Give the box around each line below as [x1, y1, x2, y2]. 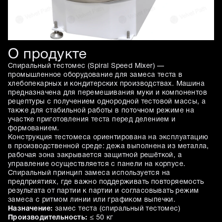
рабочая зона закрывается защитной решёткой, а [8, 152, 182, 159]
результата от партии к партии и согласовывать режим [8, 188, 199, 194]
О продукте [8, 48, 87, 61]
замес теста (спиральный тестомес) [53, 206, 181, 212]
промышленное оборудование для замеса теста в [8, 72, 183, 78]
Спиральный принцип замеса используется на [8, 170, 170, 176]
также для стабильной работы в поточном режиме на [8, 108, 195, 114]
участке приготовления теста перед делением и [8, 116, 176, 123]
